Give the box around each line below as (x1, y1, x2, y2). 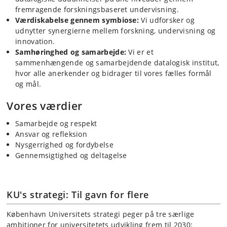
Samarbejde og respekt (15, 119, 97, 129)
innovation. (15, 36, 55, 47)
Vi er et (126, 47, 154, 57)
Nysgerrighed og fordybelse (15, 140, 113, 150)
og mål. (15, 79, 42, 89)
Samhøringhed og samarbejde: (15, 47, 127, 57)
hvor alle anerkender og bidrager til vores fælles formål (15, 68, 212, 79)
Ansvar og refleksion (15, 129, 87, 139)
